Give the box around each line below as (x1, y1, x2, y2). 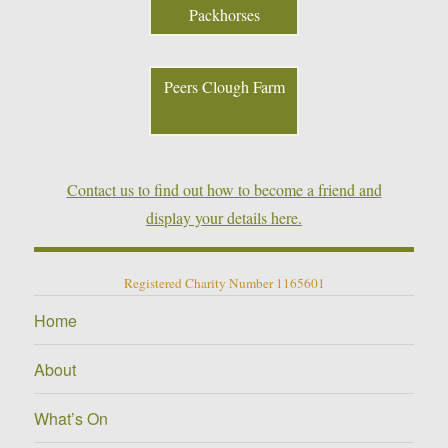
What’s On (34, 406, 109, 430)
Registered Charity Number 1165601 (123, 274, 325, 293)
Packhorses (188, 4, 260, 26)
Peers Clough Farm (163, 76, 285, 98)
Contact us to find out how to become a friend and (66, 179, 382, 201)
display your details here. (146, 207, 302, 229)
